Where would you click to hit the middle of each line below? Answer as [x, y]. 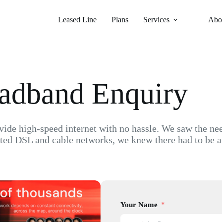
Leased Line [77, 20]
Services [156, 20]
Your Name [139, 205]
